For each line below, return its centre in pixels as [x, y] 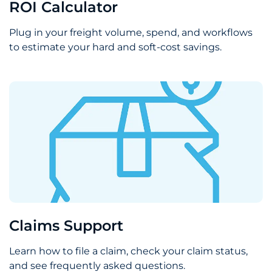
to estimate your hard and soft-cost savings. [115, 47]
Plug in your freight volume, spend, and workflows [131, 33]
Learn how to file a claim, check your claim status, [128, 251]
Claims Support [66, 226]
